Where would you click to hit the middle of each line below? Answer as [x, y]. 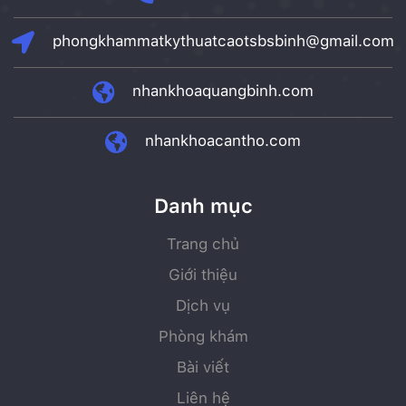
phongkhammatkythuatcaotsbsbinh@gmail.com [223, 41]
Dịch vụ [203, 306]
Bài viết [203, 367]
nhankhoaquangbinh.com [223, 91]
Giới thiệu [203, 275]
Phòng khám [203, 337]
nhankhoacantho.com [223, 141]
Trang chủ [203, 244]
